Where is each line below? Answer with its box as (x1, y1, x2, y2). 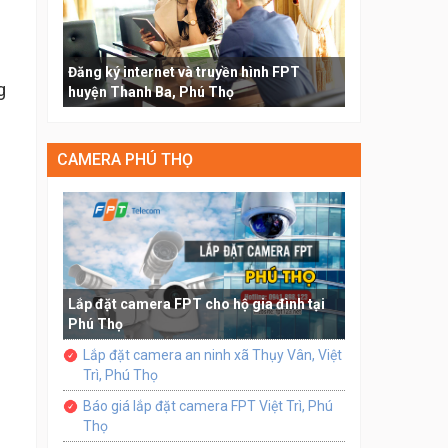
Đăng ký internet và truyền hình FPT (67, 63, 300, 80)
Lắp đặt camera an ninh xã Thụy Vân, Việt (82, 346, 342, 363)
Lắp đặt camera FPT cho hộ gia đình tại (67, 295, 325, 312)
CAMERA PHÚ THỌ (56, 149, 193, 169)
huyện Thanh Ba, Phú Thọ (67, 83, 234, 100)
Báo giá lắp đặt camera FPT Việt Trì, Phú (82, 397, 333, 414)
